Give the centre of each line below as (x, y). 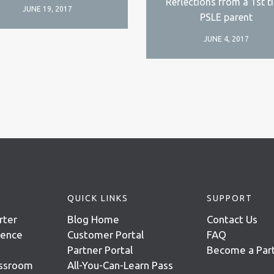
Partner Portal (100, 250)
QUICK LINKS (98, 198)
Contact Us (232, 219)
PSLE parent (227, 17)
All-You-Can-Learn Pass (120, 265)
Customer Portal (106, 234)
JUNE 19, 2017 (48, 9)
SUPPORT (230, 198)
